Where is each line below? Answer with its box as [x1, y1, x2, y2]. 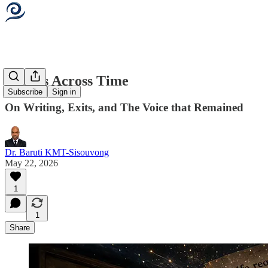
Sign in [52, 87, 76, 97]
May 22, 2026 [5, 157, 58, 168]
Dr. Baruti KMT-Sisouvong [5, 147, 109, 157]
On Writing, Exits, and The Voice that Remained [5, 100, 243, 114]
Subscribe [8, 87, 42, 97]
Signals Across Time [5, 72, 129, 89]
